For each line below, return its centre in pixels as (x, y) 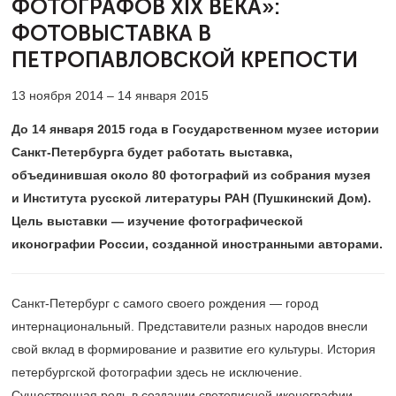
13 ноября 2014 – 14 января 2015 (110, 95)
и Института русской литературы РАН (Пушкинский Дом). (191, 198)
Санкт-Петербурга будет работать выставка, (152, 152)
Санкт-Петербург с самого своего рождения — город (165, 303)
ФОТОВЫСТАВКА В (111, 34)
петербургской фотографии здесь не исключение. (157, 372)
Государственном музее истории (276, 129)
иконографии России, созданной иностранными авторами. (197, 244)
